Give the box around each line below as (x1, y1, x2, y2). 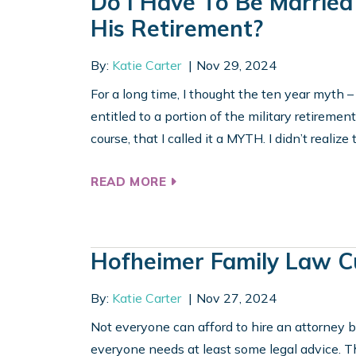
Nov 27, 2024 (195, 290, 277, 307)
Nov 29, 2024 (195, 57, 277, 74)
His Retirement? (91, 14, 263, 43)
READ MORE (91, 174, 171, 190)
